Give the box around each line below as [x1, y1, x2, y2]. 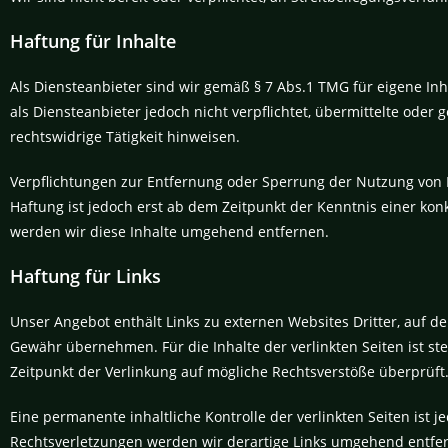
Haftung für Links [10, 264, 161, 288]
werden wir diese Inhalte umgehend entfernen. [10, 222, 329, 241]
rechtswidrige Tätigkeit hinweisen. [10, 127, 240, 146]
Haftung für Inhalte [10, 29, 176, 53]
